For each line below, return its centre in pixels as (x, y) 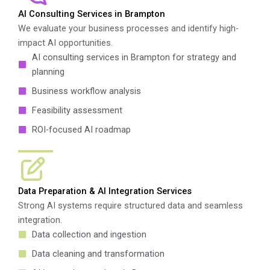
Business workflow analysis (86, 91)
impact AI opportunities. (65, 43)
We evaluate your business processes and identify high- (128, 28)
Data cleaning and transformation (98, 254)
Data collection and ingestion (89, 234)
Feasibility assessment (77, 110)
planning (48, 72)
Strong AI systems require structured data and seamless (130, 206)
